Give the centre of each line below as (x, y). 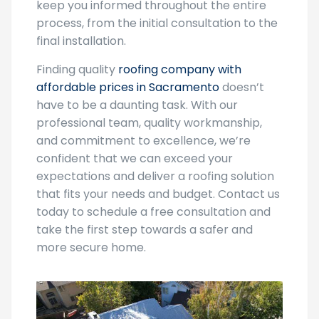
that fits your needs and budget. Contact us (158, 194)
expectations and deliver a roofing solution (155, 176)
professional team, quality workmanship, (149, 123)
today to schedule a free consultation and (153, 212)
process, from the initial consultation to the (157, 23)
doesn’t (242, 87)
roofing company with (180, 69)
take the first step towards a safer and (145, 230)
